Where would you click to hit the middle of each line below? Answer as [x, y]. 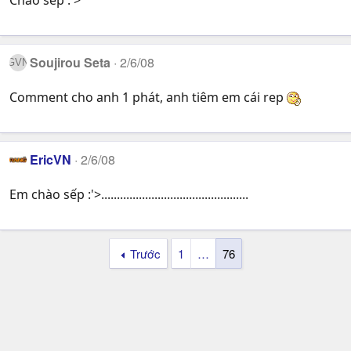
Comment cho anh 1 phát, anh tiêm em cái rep [148, 98]
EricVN [51, 160]
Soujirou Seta [71, 62]
